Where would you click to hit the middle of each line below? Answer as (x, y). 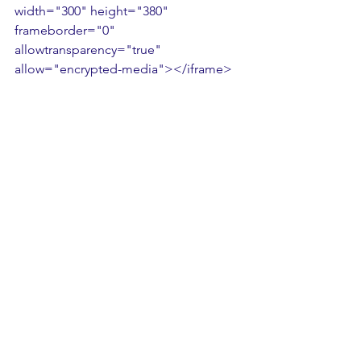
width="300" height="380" (93, 11)
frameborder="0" (66, 30)
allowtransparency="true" (89, 50)
